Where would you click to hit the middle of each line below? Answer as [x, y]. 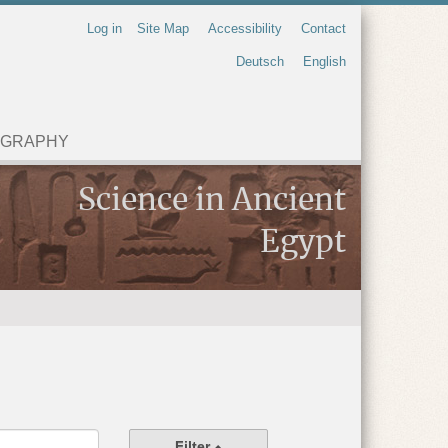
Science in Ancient [212, 201]
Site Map [163, 28]
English [324, 61]
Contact [323, 28]
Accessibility [245, 28]
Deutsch [260, 61]
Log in [104, 28]
